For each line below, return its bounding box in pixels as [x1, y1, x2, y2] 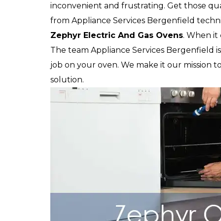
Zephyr [50, 31, 83, 40]
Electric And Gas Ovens [83, 31, 183, 40]
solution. [50, 75, 84, 84]
